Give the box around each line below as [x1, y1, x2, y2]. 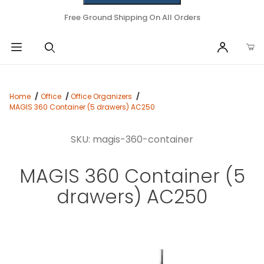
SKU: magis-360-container [71, 133, 193, 147]
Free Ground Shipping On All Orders [64, 12, 200, 23]
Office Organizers [71, 91, 133, 102]
